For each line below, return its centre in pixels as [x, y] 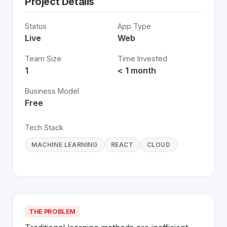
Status [36, 26]
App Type [134, 26]
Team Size [43, 59]
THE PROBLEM [52, 212]
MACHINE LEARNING [65, 145]
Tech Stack [44, 127]
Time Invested [142, 59]
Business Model [52, 91]
